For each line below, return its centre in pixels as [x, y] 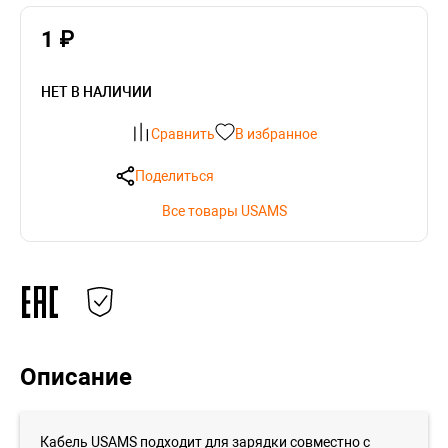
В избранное [276, 134]
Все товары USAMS [224, 211]
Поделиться [174, 176]
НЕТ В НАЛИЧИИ [96, 92]
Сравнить [183, 134]
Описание [76, 377]
